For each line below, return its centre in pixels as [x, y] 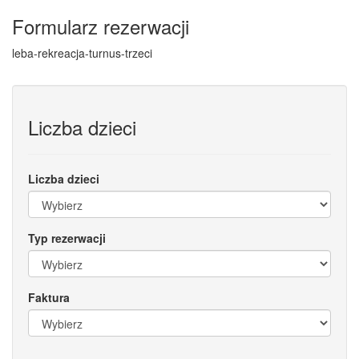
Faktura [49, 297]
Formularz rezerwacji [101, 26]
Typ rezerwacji [67, 238]
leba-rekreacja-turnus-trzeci [82, 53]
